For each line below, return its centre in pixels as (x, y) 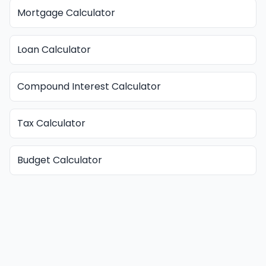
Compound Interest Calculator (89, 86)
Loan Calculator (54, 50)
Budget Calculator (60, 160)
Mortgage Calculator (66, 13)
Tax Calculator (51, 123)
